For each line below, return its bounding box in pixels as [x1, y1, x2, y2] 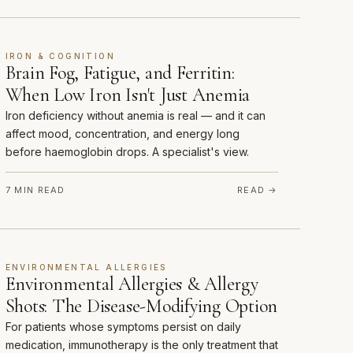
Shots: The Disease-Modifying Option [5, 295, 278, 318]
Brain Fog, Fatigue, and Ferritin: [5, 61, 235, 85]
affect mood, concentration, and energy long [5, 127, 240, 141]
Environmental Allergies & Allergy [5, 273, 258, 296]
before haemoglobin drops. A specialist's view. [5, 145, 249, 159]
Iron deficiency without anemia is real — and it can [5, 109, 266, 123]
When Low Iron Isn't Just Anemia [5, 84, 251, 107]
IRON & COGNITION [5, 51, 115, 61]
